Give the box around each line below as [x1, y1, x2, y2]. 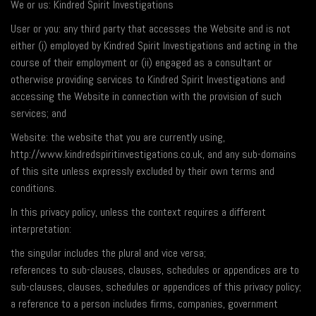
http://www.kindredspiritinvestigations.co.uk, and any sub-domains [11, 147, 296, 162]
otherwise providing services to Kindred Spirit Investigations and [11, 72, 285, 87]
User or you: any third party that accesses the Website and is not [11, 21, 291, 37]
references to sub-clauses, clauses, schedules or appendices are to [11, 262, 299, 278]
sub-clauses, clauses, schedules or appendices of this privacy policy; [11, 279, 301, 295]
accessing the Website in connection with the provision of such [11, 89, 281, 104]
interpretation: [11, 221, 71, 237]
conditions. [11, 181, 56, 196]
